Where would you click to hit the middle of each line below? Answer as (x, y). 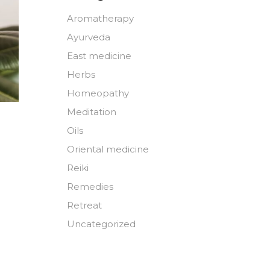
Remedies (90, 187)
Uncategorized (101, 224)
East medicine (99, 56)
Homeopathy (98, 93)
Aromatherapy (100, 18)
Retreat (84, 205)
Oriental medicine (108, 149)
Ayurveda (89, 37)
